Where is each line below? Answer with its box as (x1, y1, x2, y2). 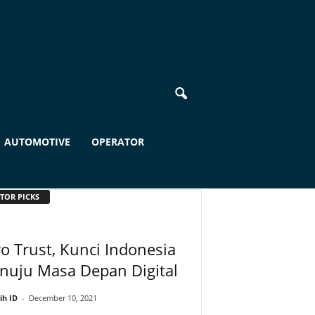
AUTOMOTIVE (4, 135, 70, 148)
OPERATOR (91, 135, 144, 148)
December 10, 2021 (28, 292, 97, 303)
